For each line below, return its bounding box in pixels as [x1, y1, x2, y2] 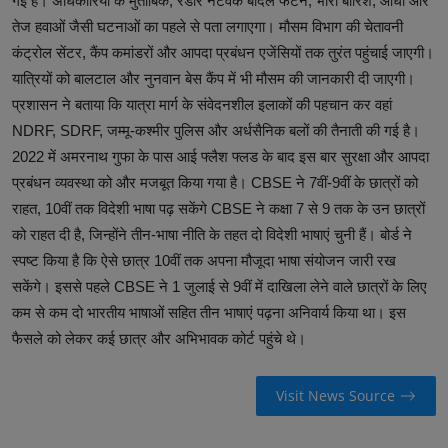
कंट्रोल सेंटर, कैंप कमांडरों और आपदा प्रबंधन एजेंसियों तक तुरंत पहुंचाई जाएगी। [12, 43, 434, 61]
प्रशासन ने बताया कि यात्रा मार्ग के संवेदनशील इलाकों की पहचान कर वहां [12, 95, 392, 113]
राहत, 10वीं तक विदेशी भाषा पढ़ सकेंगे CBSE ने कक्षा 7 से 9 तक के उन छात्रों [12, 199, 425, 217]
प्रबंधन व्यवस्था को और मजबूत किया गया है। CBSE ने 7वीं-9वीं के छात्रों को [12, 173, 418, 191]
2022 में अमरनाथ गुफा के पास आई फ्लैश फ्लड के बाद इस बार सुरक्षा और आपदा [12, 147, 429, 165]
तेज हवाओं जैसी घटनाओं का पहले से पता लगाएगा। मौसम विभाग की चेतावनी [12, 17, 403, 35]
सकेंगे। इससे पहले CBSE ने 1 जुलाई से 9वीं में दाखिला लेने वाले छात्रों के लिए [12, 277, 427, 295]
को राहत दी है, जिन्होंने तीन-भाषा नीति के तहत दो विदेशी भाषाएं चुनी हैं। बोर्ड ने [12, 225, 412, 243]
